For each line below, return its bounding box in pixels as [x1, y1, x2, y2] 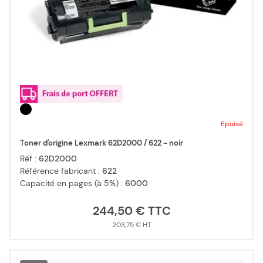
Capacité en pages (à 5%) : [20, 178, 125, 189]
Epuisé [221, 119, 243, 129]
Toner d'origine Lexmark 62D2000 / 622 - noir [20, 138, 183, 149]
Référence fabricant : [20, 166, 102, 177]
